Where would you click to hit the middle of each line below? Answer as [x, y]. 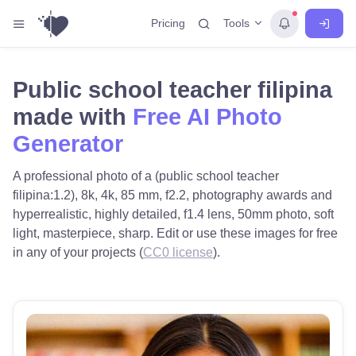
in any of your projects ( [78, 252]
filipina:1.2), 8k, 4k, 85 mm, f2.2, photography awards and [172, 195]
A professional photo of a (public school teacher [146, 176]
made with [73, 117]
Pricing [168, 23]
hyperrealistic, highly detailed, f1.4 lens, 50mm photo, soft [173, 214]
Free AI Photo [207, 117]
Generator [68, 144]
